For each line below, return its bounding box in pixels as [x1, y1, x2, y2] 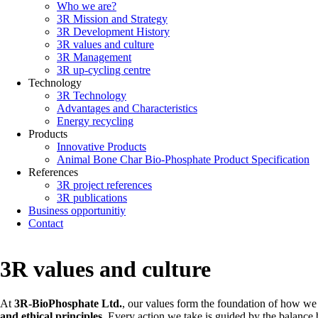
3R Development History [57, 26, 170, 38]
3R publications [57, 192, 127, 204]
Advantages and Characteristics [57, 102, 197, 114]
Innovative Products [57, 141, 146, 153]
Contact [28, 217, 63, 229]
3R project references [57, 179, 152, 191]
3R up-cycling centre [57, 64, 150, 76]
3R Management [57, 51, 131, 63]
